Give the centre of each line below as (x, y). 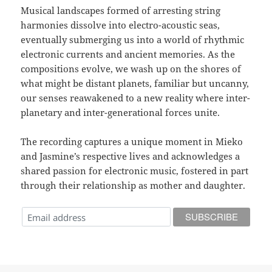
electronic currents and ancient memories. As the (128, 54)
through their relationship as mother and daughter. (133, 185)
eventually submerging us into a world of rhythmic (133, 40)
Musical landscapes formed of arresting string (121, 11)
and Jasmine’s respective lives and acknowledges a (131, 156)
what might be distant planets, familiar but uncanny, (135, 83)
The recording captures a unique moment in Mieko (132, 142)
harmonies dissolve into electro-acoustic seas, (121, 25)
